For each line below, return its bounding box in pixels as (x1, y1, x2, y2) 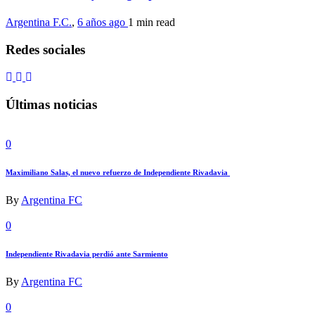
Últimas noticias (6, 96, 97, 112)
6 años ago (77, 16, 128, 29)
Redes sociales (6, 42, 85, 58)
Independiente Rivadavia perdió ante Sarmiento (6, 250, 168, 259)
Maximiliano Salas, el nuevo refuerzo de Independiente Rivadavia (6, 168, 230, 177)
